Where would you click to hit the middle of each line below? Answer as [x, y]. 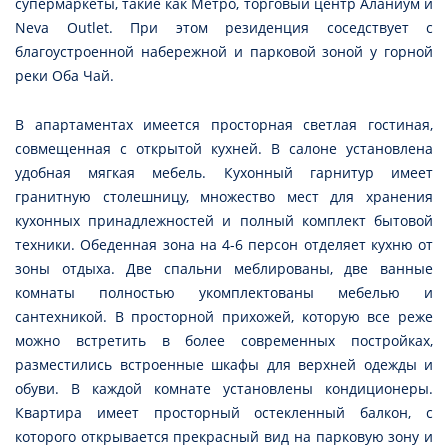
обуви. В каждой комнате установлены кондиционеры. [224, 389]
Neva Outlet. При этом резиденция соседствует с [224, 28]
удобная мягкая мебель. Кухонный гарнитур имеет [224, 173]
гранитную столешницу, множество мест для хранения [224, 197]
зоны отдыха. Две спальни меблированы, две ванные [224, 269]
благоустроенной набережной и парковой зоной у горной [224, 52]
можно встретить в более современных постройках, [224, 341]
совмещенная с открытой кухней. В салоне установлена [224, 149]
